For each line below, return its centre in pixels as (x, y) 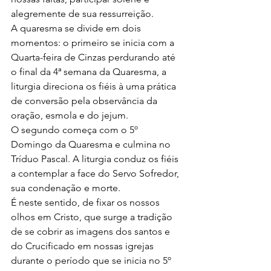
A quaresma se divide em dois (77, 28)
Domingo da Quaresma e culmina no (92, 144)
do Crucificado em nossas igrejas (83, 246)
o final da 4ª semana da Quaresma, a (90, 72)
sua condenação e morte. (67, 188)
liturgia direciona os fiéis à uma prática (95, 86)
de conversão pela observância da (85, 101)
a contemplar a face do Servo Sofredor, (96, 173)
